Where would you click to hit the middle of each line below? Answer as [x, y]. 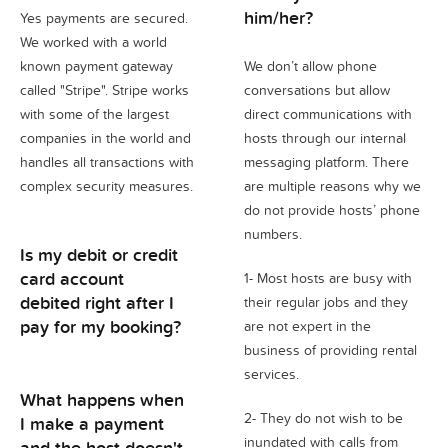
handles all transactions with [107, 162]
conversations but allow [317, 90]
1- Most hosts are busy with [328, 278]
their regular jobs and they [326, 302]
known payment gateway [96, 66]
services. [271, 374]
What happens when [102, 399]
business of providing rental [330, 350]
